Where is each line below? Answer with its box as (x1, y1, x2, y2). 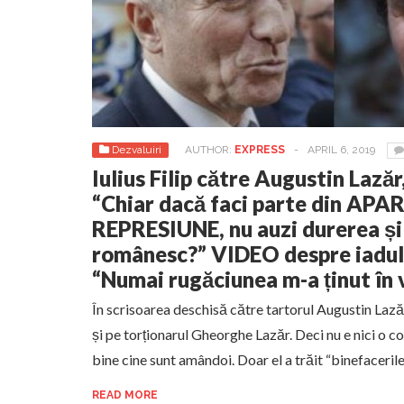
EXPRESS (234, 143, 285, 156)
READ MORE (92, 389, 158, 401)
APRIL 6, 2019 (308, 143, 375, 156)
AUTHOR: (185, 143, 234, 156)
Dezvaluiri (112, 143, 161, 156)
